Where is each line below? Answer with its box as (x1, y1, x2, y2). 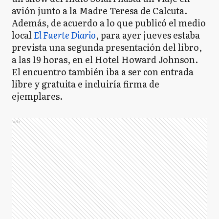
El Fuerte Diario (34, 28, 96, 42)
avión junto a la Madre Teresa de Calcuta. (12, 4, 187, 17)
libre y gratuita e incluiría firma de (12, 77, 159, 90)
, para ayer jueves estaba (96, 28, 200, 42)
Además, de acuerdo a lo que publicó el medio (12, 16, 206, 29)
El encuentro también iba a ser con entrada (12, 65, 194, 78)
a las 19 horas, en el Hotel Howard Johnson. (12, 53, 198, 66)
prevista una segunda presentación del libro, (12, 41, 202, 54)
